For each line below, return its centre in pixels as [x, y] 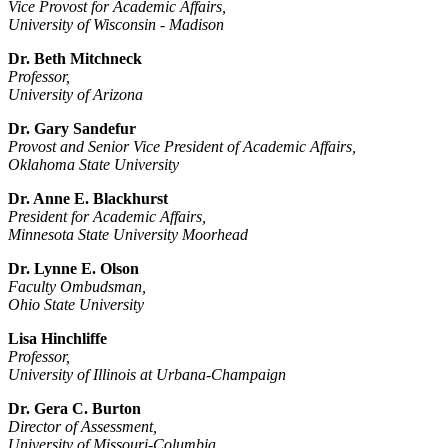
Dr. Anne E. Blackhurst [88, 199]
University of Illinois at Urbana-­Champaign [147, 375]
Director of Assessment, [82, 427]
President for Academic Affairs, [107, 217]
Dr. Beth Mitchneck [75, 59]
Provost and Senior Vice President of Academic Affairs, [182, 147]
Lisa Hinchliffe [57, 339]
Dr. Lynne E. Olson [73, 269]
